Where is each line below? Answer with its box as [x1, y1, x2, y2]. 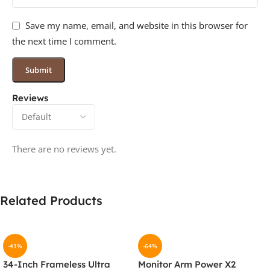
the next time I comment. [12, 35, 116, 48]
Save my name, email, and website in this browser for [25, 19, 248, 32]
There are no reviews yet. [12, 143, 116, 155]
